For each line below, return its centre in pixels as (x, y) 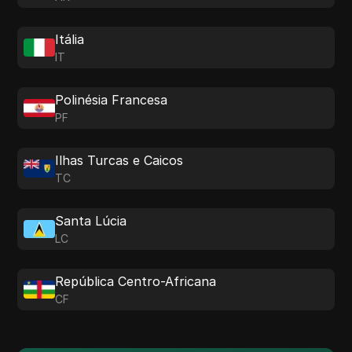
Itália (70, 39)
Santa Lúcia (91, 221)
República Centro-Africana (136, 281)
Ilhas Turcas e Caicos (119, 160)
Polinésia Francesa (112, 100)
